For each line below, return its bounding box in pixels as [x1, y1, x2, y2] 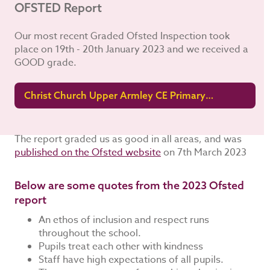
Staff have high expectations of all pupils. [39, 253, 224, 267]
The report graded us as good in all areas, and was [14, 132, 242, 146]
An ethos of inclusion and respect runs [39, 213, 209, 227]
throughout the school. [39, 226, 141, 240]
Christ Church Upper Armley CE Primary [24, 89, 206, 101]
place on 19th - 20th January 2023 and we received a [14, 42, 248, 57]
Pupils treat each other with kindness [39, 239, 203, 254]
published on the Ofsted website [14, 145, 161, 160]
